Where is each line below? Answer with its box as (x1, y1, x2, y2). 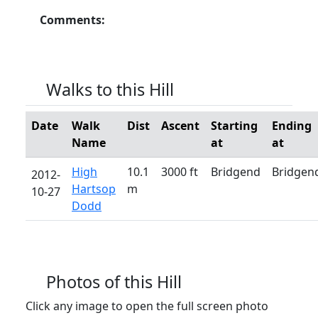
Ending (272, 117, 312, 133)
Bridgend (211, 163, 261, 180)
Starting (211, 117, 258, 133)
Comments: (40, 11, 105, 28)
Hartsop (72, 180, 116, 197)
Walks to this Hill (46, 77, 175, 101)
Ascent (161, 117, 199, 133)
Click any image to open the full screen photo (26, 297, 268, 314)
